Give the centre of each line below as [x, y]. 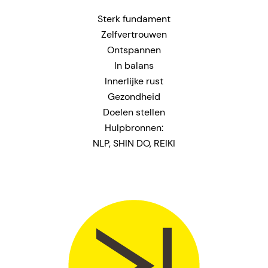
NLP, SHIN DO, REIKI [134, 144]
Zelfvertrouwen [134, 35]
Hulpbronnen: [134, 128]
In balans [134, 66]
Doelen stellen [134, 112]
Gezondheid [134, 97]
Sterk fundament [134, 19]
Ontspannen [134, 50]
